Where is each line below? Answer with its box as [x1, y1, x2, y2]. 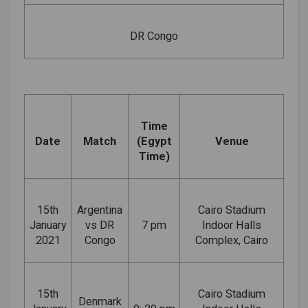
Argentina [77, 203, 122, 217]
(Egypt [136, 134, 172, 148]
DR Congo [130, 29, 178, 43]
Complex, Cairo [195, 233, 268, 247]
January [29, 218, 67, 232]
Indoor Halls [202, 218, 261, 232]
